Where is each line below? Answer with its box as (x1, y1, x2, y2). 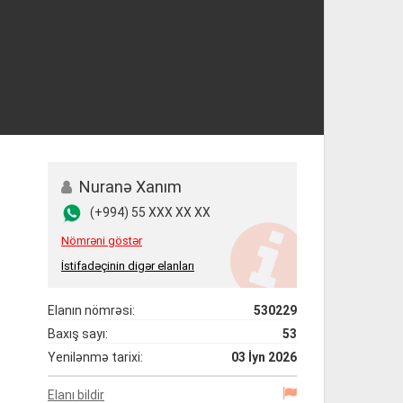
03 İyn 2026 (231, 350, 297, 364)
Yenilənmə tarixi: (48, 350, 143, 364)
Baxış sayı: (48, 327, 108, 341)
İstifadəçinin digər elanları (61, 259, 194, 273)
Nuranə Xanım (76, 177, 182, 196)
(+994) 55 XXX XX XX (90, 205, 210, 220)
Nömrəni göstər (61, 234, 142, 247)
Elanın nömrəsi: (48, 303, 135, 318)
